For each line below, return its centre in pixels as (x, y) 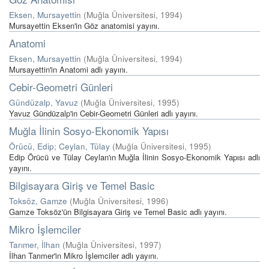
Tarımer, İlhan (35, 245)
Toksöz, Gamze (38, 201)
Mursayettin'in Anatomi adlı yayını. (68, 69)
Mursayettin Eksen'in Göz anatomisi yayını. (84, 26)
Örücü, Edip (32, 146)
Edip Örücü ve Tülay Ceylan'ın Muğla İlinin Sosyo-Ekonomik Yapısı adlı (134, 157)
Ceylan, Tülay (84, 146)
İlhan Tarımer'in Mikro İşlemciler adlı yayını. (84, 255)
